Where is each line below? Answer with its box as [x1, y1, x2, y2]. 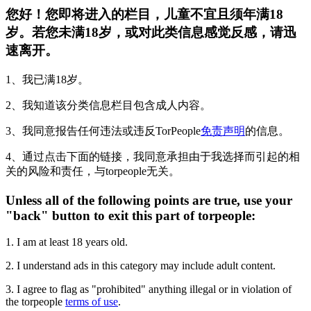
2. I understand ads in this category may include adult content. [6, 260, 276, 272]
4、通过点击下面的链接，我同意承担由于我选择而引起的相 [6, 150, 300, 162]
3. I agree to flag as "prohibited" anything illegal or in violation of [6, 283, 292, 296]
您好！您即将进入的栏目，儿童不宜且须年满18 [6, 6, 283, 22]
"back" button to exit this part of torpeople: [6, 208, 255, 223]
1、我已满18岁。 [6, 73, 89, 85]
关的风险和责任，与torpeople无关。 [6, 165, 180, 177]
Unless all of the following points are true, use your [6, 192, 292, 208]
